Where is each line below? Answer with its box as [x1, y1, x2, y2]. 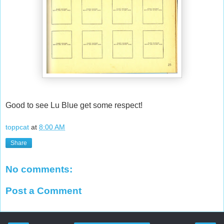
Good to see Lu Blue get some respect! [5, 101, 142, 110]
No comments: [5, 163, 72, 174]
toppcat [5, 122, 29, 131]
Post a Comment [5, 185, 81, 196]
